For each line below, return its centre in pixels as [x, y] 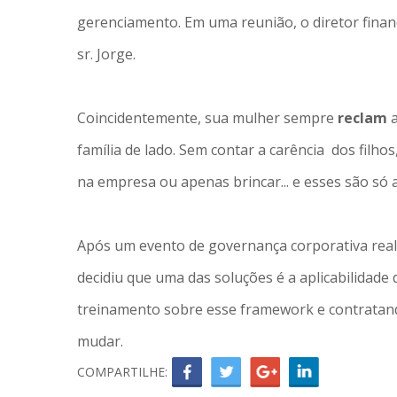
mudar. [100, 341]
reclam [364, 118]
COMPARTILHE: [122, 372]
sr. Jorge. [106, 54]
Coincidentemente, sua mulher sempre [207, 118]
